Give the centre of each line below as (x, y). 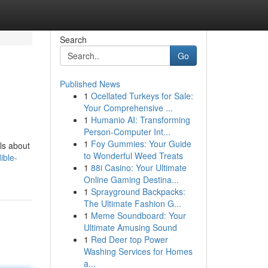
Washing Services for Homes (138, 251)
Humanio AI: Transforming (140, 120)
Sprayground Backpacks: (138, 191)
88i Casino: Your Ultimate (138, 167)
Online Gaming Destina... (131, 179)
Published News (90, 84)
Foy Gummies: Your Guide (141, 144)
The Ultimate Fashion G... (132, 203)
